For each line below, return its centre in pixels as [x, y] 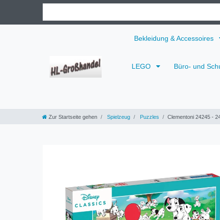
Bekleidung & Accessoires [175, 38]
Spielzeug [118, 117]
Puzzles [149, 117]
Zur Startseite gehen [73, 117]
